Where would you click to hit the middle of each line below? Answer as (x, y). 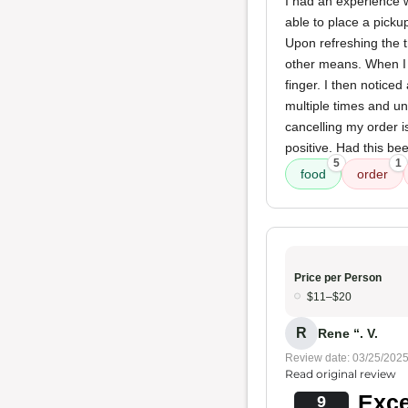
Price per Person (338, 278)
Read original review (341, 374)
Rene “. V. (348, 333)
